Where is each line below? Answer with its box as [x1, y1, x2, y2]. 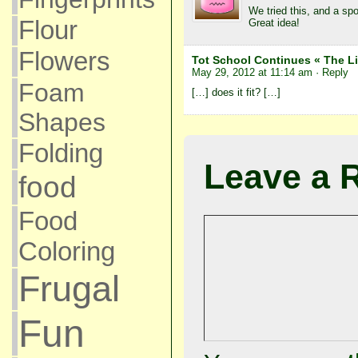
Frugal [18, 268, 120, 309]
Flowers [18, 47, 110, 76]
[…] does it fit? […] [191, 86, 280, 98]
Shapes [18, 108, 105, 137]
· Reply [315, 66, 348, 78]
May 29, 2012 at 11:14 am [191, 66, 312, 78]
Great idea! [248, 16, 300, 29]
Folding [18, 139, 103, 168]
